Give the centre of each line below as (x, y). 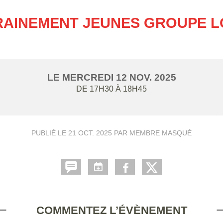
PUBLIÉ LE (50, 133)
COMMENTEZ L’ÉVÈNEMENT (111, 210)
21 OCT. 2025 (90, 133)
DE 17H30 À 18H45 (111, 89)
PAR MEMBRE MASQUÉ (152, 133)
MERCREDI (89, 77)
